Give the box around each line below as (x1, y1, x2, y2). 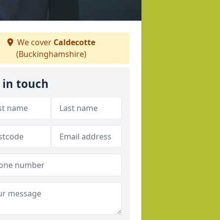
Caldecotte (53, 37, 95, 48)
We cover (15, 37, 54, 48)
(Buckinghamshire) (16, 49, 86, 59)
